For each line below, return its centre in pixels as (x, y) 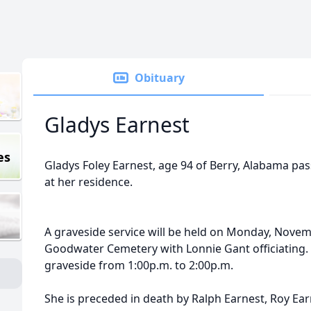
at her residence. (89, 182)
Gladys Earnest (117, 125)
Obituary (160, 78)
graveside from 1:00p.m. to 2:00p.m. (139, 265)
